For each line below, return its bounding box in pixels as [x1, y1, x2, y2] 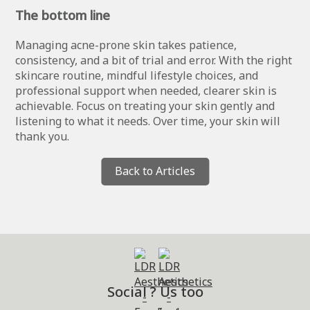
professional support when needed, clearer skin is [15, 82, 277, 98]
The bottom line [15, 6, 111, 24]
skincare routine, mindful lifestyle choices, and [15, 67, 259, 83]
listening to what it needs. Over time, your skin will [15, 113, 281, 129]
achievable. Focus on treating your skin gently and [15, 98, 275, 113]
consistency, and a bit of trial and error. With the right [15, 52, 293, 68]
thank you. [15, 128, 70, 144]
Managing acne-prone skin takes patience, [15, 37, 237, 53]
